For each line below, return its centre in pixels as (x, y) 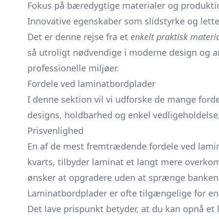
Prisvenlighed (55, 131)
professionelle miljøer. (73, 68)
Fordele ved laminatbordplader (91, 84)
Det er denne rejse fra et (79, 37)
